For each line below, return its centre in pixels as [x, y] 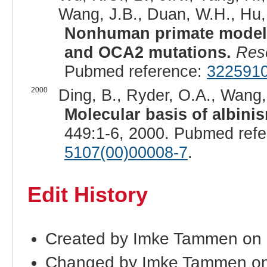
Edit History [87, 195]
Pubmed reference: [135, 71]
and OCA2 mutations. [148, 52]
